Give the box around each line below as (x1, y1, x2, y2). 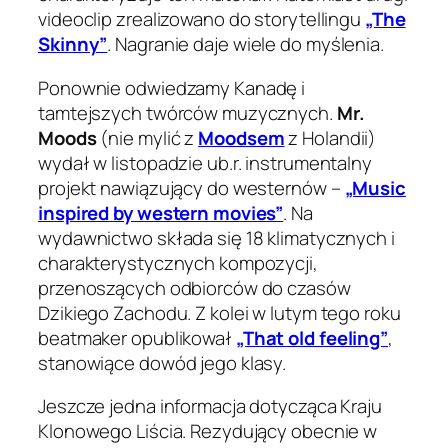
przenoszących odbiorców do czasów (38, 274, 351, 301)
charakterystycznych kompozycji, (38, 249, 318, 276)
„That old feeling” (235, 324, 389, 351)
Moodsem (198, 124, 285, 151)
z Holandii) (284, 124, 377, 151)
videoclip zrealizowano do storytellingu (38, 6, 365, 33)
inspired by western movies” (38, 199, 284, 226)
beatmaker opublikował (38, 324, 236, 351)
